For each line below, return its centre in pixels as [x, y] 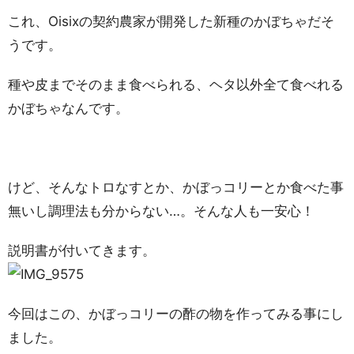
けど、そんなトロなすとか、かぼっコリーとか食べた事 [176, 187]
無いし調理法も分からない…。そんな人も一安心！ [161, 211]
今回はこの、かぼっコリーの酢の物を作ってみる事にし [176, 314]
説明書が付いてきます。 [82, 250]
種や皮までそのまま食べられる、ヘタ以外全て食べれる [176, 85]
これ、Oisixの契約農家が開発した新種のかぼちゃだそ [171, 21]
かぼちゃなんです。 [68, 108]
